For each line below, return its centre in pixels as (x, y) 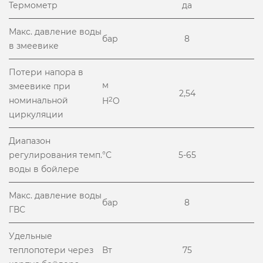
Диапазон (30, 141)
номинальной (38, 100)
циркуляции (36, 114)
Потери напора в (46, 72)
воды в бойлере (44, 169)
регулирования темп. (55, 155)
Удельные (31, 236)
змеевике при (40, 86)
